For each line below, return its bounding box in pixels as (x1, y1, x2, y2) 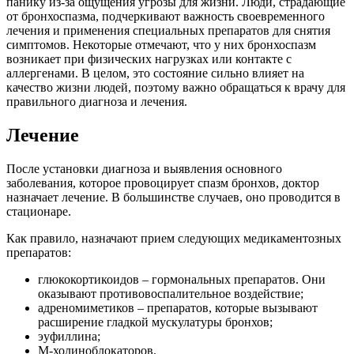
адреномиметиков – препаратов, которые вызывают (38, 301, 318, 315)
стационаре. (6, 205, 71, 219)
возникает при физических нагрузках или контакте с (6, 52, 292, 66)
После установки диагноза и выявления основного (6, 162, 282, 176)
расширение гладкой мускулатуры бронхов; (38, 315, 273, 330)
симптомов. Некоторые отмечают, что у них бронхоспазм (6, 38, 316, 52)
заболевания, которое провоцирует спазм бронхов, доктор (6, 176, 319, 190)
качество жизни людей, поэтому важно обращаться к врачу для (6, 81, 345, 95)
